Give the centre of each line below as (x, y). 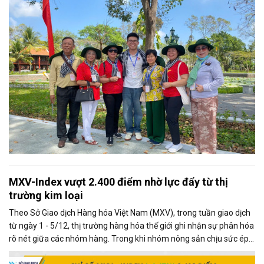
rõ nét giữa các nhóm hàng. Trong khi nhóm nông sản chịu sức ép (129, 239)
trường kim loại (46, 196)
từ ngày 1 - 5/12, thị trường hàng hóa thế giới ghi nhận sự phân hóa (131, 226)
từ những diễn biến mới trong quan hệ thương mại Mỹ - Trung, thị (127, 252)
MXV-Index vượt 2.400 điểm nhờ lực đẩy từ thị (118, 182)
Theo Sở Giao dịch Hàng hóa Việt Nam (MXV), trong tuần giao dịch (130, 213)
